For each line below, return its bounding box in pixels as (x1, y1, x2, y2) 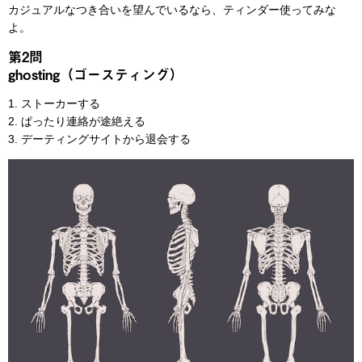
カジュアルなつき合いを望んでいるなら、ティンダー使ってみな (8, 2, 336, 16)
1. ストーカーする (8, 96, 100, 110)
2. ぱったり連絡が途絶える (8, 114, 145, 128)
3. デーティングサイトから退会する (8, 132, 191, 145)
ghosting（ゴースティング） (8, 63, 183, 85)
